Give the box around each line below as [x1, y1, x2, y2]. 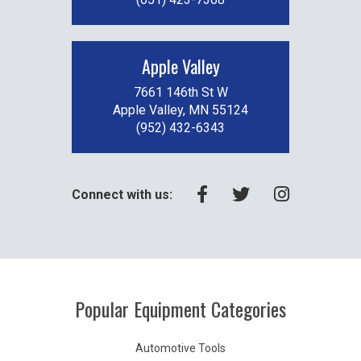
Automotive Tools [135, 342, 226, 355]
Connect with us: [72, 187, 172, 202]
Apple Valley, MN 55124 [113, 102, 248, 118]
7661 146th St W [133, 85, 228, 100]
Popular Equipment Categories [75, 294, 286, 323]
